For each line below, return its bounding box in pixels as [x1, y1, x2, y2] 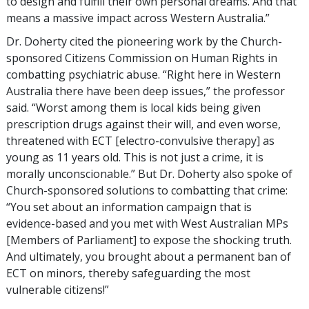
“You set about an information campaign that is [6, 199, 252, 215]
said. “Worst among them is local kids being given [6, 100, 261, 116]
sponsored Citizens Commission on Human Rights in [6, 50, 277, 66]
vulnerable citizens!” [6, 282, 109, 298]
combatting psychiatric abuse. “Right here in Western [6, 67, 281, 83]
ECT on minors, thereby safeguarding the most [6, 266, 250, 281]
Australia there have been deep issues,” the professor [6, 83, 285, 99]
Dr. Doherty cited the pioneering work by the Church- [6, 34, 282, 50]
